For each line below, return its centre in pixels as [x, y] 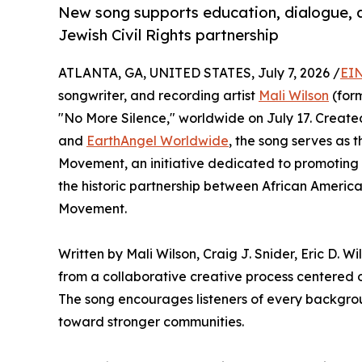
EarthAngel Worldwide [158, 141]
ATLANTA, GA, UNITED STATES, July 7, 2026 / [199, 73]
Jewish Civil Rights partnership [168, 35]
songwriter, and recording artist [158, 96]
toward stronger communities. [151, 322]
